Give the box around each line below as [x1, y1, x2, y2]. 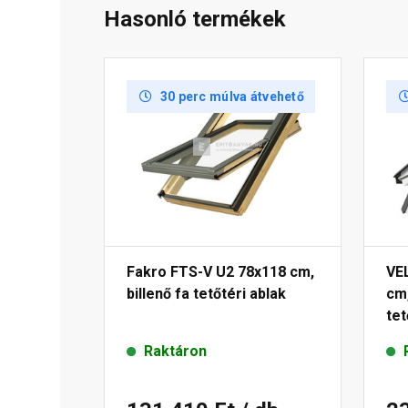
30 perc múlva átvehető [159, 89, 304, 105]
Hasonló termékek [104, 6, 286, 33]
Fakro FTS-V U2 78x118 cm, [127, 263, 314, 281]
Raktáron [144, 342, 207, 361]
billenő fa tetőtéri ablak [127, 285, 286, 303]
